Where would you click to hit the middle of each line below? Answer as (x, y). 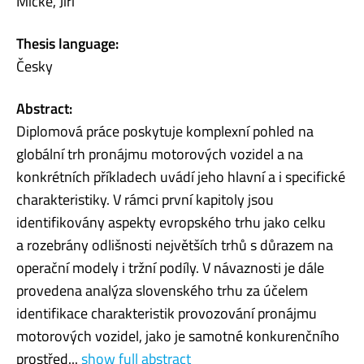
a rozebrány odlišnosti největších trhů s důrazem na (175, 245)
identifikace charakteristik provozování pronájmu (167, 313)
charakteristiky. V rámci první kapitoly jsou (145, 199)
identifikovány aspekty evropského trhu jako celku (171, 222)
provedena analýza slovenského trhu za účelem (162, 290)
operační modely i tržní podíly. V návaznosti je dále (170, 267)
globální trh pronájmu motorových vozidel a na (160, 154)
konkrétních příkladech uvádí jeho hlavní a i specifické (181, 176)
